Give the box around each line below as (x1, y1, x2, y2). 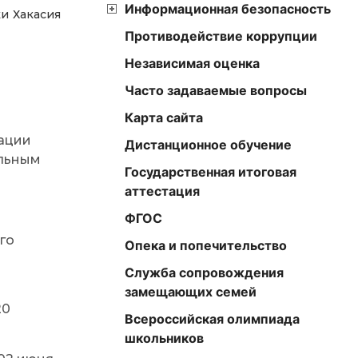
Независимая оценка (125, 55, 260, 71)
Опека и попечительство (125, 237, 287, 253)
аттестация (125, 183, 200, 199)
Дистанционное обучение (125, 137, 292, 153)
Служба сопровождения (125, 265, 284, 280)
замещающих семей (125, 284, 257, 300)
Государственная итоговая (125, 164, 296, 180)
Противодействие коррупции (125, 28, 317, 44)
